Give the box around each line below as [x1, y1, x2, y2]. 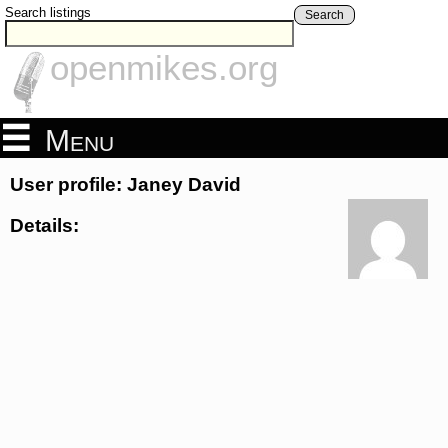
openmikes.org [50, 48, 278, 88]
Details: [10, 214, 79, 236]
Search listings [5, 5, 91, 20]
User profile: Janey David [10, 174, 241, 196]
